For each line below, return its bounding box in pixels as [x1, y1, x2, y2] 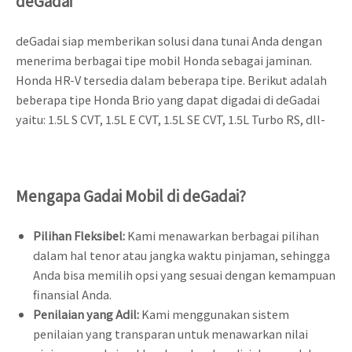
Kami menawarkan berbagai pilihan [126, 226, 319, 244]
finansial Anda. [32, 285, 112, 302]
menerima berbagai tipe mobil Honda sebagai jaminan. [16, 51, 312, 68]
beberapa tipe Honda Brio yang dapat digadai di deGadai [16, 90, 320, 108]
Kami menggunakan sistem [141, 305, 289, 322]
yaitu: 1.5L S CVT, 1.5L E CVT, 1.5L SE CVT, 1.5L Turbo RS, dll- [16, 110, 325, 127]
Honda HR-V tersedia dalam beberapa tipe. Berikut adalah [16, 71, 327, 88]
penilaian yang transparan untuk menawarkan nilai [32, 324, 308, 342]
